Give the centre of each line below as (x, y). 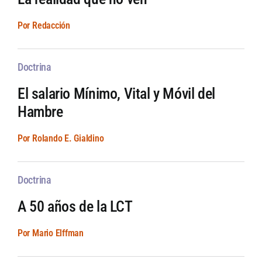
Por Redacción (44, 26)
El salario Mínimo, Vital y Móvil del (116, 94)
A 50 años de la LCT (75, 207)
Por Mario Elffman (50, 233)
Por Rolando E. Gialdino (61, 139)
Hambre (40, 112)
